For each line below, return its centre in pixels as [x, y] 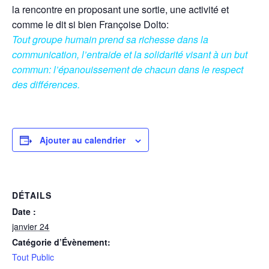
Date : [24, 211]
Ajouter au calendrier [83, 140]
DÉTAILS [32, 195]
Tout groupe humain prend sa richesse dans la [110, 39]
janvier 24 [31, 226]
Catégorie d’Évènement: [61, 242]
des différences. [47, 84]
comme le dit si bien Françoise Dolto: [90, 24]
